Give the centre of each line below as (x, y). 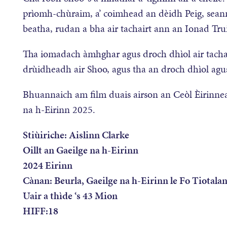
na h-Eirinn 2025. (59, 109)
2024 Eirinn (48, 165)
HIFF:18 (41, 211)
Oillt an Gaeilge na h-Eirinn (81, 150)
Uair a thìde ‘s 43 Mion (70, 196)
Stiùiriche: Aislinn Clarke (76, 135)
